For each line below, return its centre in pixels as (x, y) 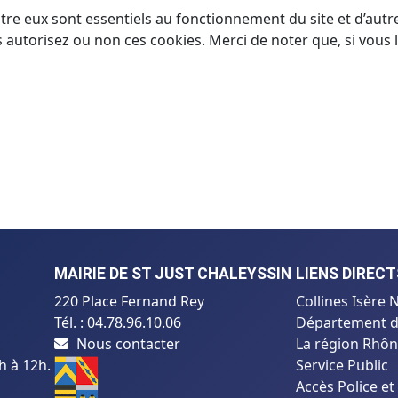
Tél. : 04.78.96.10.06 (118, 322)
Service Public (342, 365)
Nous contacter (129, 343)
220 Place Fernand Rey (130, 301)
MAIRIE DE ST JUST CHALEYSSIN (173, 273)
